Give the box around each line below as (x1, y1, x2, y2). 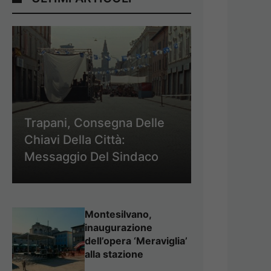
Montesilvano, (85, 207, 151, 220)
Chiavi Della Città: (24, 132, 125, 147)
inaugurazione (85, 221, 152, 233)
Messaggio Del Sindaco (24, 149, 158, 164)
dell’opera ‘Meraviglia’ (85, 234, 188, 247)
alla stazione (85, 247, 143, 260)
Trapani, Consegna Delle (24, 115, 165, 130)
